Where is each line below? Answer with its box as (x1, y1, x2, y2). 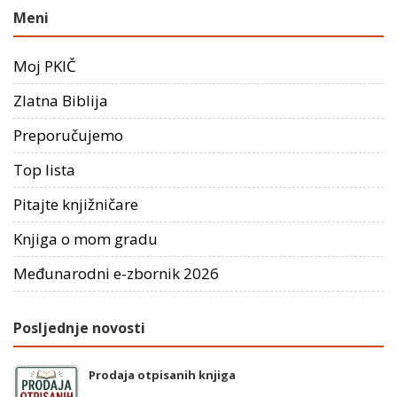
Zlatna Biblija (13, 90, 108, 112)
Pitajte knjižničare (13, 194, 138, 215)
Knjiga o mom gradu (13, 229, 158, 250)
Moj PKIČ (13, 56, 76, 77)
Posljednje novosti (13, 318, 145, 339)
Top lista (13, 160, 75, 181)
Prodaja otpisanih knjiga (89, 367, 236, 384)
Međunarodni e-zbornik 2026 (13, 263, 219, 284)
